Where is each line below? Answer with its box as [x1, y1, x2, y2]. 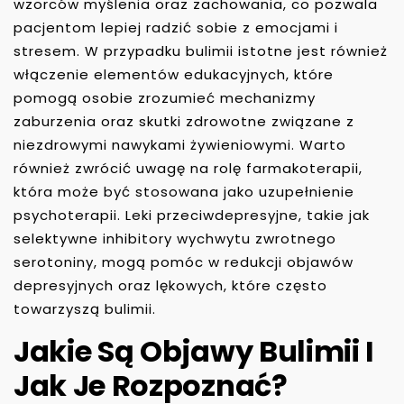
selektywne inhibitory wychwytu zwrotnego [14, 229, 336, 248]
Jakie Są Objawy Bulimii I [14, 331, 374, 372]
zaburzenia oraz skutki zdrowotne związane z [14, 112, 354, 131]
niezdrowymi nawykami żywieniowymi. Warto [14, 135, 346, 154]
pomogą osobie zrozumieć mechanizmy [14, 88, 316, 107]
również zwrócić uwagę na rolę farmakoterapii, [14, 159, 363, 178]
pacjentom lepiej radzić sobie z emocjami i [14, 18, 338, 37]
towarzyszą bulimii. [14, 299, 156, 318]
